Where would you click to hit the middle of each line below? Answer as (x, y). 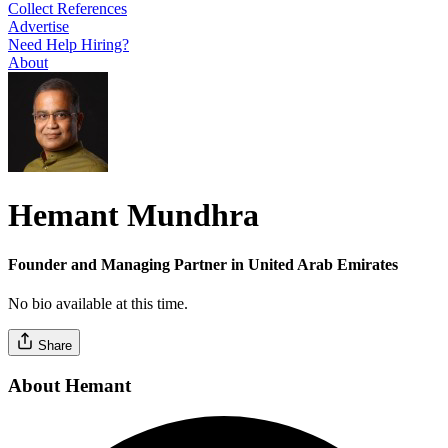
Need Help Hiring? (68, 44)
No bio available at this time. (98, 304)
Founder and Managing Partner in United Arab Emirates (203, 264)
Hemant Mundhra (133, 215)
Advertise (38, 26)
